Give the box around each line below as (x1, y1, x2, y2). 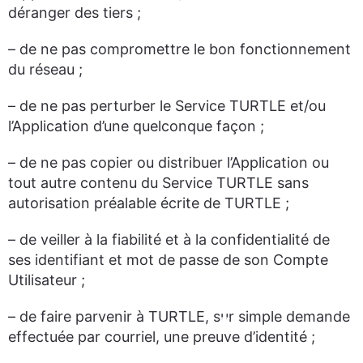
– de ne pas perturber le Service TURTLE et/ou (8, 97, 326, 114)
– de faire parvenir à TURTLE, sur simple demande (8, 308, 350, 325)
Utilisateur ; (8, 271, 85, 288)
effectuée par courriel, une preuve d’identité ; (8, 328, 315, 345)
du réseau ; (8, 61, 83, 78)
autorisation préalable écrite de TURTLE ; (8, 194, 289, 211)
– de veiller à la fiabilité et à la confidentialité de (8, 231, 330, 248)
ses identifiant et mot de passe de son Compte (8, 251, 328, 268)
